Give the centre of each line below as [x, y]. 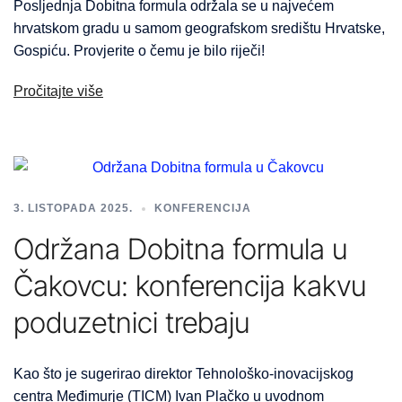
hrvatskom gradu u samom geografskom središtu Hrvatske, [199, 29]
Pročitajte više [58, 92]
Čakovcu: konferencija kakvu [190, 286]
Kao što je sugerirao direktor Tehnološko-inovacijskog [184, 374]
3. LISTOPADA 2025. [73, 209]
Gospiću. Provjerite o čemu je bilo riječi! [139, 51]
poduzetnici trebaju [131, 323]
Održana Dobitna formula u [180, 249]
